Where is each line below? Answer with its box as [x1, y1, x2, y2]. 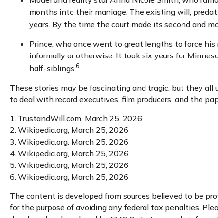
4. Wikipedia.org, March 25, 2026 [10, 148, 128, 158]
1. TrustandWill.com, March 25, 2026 [10, 113, 142, 123]
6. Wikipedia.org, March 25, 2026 [10, 171, 128, 182]
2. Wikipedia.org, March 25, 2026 [10, 125, 128, 135]
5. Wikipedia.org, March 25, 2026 [10, 160, 128, 170]
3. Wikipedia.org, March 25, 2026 [10, 136, 128, 146]
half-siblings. [29, 63, 76, 73]
